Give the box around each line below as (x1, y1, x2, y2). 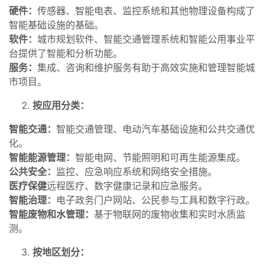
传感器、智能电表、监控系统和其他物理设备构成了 (37, 4, 255, 17)
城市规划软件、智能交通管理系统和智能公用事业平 (37, 33, 255, 45)
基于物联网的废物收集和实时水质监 (94, 208, 245, 220)
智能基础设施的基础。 (9, 18, 104, 31)
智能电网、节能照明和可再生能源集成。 (75, 151, 245, 163)
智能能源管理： (9, 151, 75, 163)
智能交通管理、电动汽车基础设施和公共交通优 (56, 122, 255, 135)
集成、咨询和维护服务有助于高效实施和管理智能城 (37, 61, 255, 73)
